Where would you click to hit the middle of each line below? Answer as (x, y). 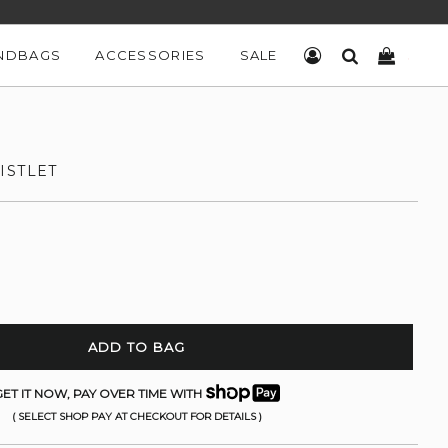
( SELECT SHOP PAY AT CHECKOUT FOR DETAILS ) (136, 416)
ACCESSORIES (150, 55)
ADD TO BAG (136, 347)
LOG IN (349, 55)
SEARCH (390, 55)
